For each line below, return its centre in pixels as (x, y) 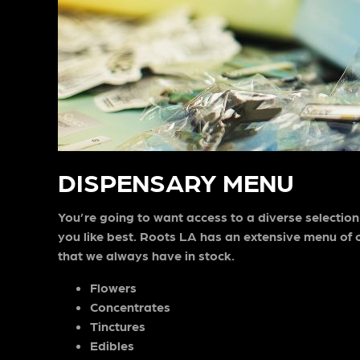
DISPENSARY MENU (176, 181)
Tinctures (118, 326)
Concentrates (130, 307)
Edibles (112, 345)
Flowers (113, 287)
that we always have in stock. (146, 255)
